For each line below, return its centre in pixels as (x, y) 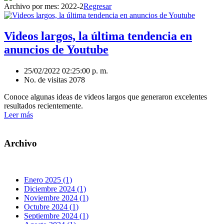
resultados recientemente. (43, 106)
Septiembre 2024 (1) (56, 215)
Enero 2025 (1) (48, 179)
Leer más (18, 115)
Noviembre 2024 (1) (56, 197)
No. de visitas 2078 (54, 80)
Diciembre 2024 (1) (55, 188)
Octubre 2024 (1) (51, 206)
